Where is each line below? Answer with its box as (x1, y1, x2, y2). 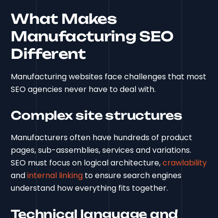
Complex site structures (11, 108, 182, 123)
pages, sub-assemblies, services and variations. (11, 145, 192, 156)
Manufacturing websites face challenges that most (11, 71, 207, 83)
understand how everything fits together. (11, 182, 168, 194)
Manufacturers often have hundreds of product (11, 132, 193, 144)
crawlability (163, 157, 207, 169)
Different (11, 45, 86, 63)
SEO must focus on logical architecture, (11, 157, 163, 169)
